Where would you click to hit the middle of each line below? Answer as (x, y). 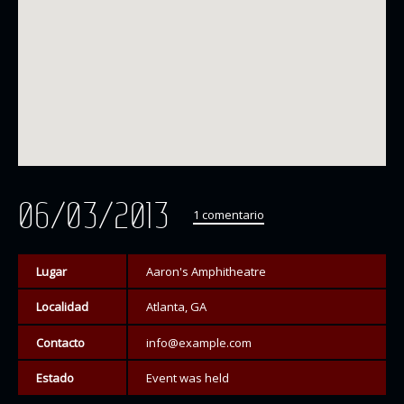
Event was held (187, 378)
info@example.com (198, 342)
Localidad (62, 307)
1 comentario (229, 214)
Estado (55, 378)
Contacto (60, 342)
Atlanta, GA (176, 307)
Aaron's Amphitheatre (206, 271)
